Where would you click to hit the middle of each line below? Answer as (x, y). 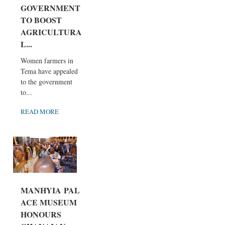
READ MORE (40, 112)
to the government (46, 82)
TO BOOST (41, 20)
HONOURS (41, 214)
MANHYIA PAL (50, 190)
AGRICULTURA (51, 32)
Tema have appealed (49, 71)
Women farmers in (47, 61)
